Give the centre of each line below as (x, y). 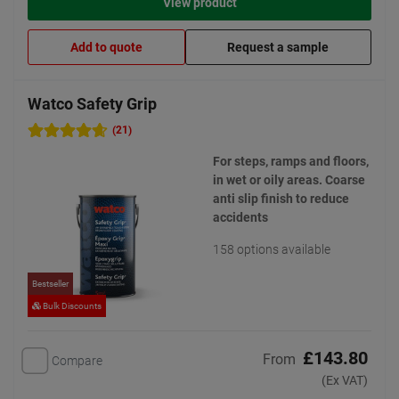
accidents (240, 217)
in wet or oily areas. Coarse (289, 180)
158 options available (272, 249)
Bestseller (50, 284)
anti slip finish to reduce (281, 199)
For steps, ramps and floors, (291, 161)
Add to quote (106, 48)
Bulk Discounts (71, 306)
